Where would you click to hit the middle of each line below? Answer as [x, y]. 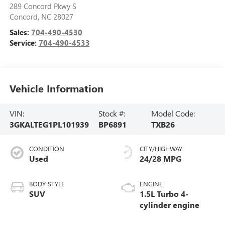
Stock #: [112, 114]
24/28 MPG [160, 158]
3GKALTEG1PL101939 [49, 125]
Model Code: [173, 114]
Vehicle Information [56, 88]
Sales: [20, 32]
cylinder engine [170, 204]
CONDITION [46, 148]
